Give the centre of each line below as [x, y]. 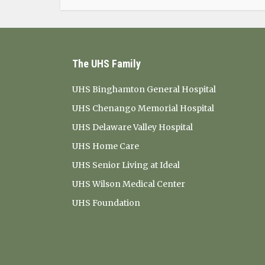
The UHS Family [106, 64]
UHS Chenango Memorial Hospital [143, 108]
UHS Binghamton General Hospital [144, 89]
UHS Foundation [106, 203]
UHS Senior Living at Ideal [126, 165]
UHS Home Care [106, 146]
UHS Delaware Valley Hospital [132, 127]
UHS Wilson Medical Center [129, 184]
